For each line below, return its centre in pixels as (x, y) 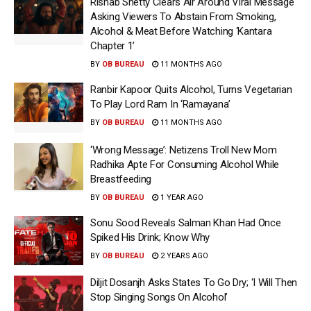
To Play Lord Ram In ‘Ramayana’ (160, 104)
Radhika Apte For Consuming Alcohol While (185, 164)
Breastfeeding (121, 179)
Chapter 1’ (112, 46)
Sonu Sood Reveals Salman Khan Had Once (186, 222)
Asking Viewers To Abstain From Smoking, (183, 17)
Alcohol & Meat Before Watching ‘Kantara (181, 31)
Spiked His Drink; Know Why (150, 237)
